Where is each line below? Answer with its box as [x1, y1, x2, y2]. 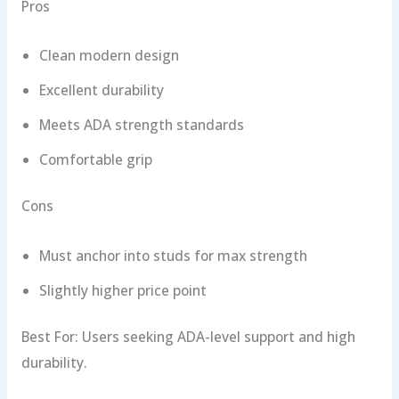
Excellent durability [38, 80, 164, 101]
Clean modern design [38, 45, 179, 66]
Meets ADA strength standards [38, 115, 244, 135]
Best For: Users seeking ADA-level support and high [20, 326, 355, 346]
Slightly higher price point [38, 280, 207, 300]
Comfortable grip [38, 150, 152, 170]
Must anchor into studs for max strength [38, 245, 307, 265]
